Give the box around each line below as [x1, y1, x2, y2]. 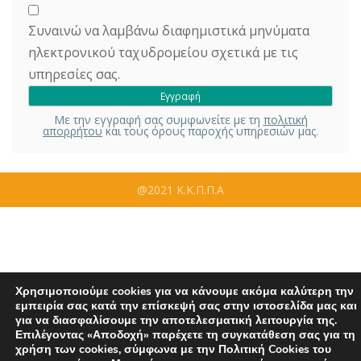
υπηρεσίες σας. [28, 64, 120, 83]
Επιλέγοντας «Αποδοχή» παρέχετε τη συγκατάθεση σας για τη [15, 327, 355, 342]
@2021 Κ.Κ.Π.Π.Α [137, 181, 224, 197]
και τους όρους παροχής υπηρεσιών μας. [102, 122, 318, 139]
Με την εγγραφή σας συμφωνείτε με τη [53, 111, 263, 127]
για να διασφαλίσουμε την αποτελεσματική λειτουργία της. [15, 313, 337, 328]
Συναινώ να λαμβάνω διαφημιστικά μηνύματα [28, 21, 309, 39]
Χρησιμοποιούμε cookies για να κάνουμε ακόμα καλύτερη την [15, 284, 354, 299]
